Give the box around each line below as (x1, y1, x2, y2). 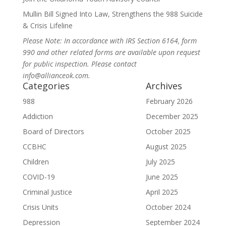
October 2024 (145, 202, 191, 212)
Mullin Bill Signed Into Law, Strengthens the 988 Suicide (22, 9, 203, 19)
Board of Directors (22, 127, 84, 136)
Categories (22, 80, 70, 92)
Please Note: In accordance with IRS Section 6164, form (22, 36, 197, 45)
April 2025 (145, 187, 178, 197)
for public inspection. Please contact (22, 59, 137, 69)
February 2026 (145, 96, 193, 106)
